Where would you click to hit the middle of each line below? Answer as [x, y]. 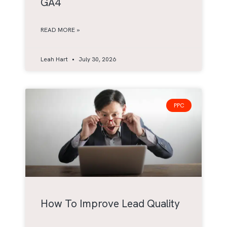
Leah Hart [55, 60]
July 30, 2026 [97, 60]
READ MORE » [60, 30]
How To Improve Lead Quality [110, 204]
